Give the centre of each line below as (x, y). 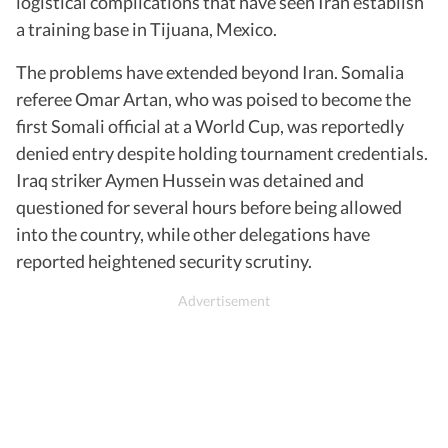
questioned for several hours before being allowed (209, 206)
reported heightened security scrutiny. (164, 260)
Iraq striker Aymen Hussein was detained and (190, 179)
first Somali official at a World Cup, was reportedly (210, 125)
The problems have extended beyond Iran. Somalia (210, 71)
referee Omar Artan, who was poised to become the (213, 98)
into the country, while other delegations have (193, 233)
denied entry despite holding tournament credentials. (222, 152)
